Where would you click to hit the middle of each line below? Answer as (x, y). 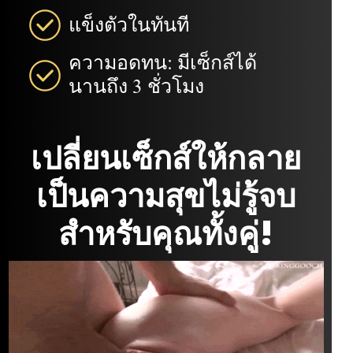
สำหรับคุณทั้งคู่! (166, 234)
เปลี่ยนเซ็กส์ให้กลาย (166, 158)
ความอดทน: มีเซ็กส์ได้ (163, 62)
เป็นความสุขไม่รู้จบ (166, 196)
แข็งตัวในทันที (129, 25)
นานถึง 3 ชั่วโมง (137, 86)
